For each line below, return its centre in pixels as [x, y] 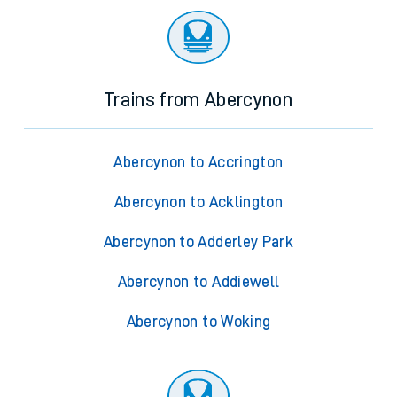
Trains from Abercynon [198, 101]
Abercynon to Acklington [198, 202]
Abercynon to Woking [198, 322]
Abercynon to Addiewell [198, 282]
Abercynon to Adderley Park [198, 242]
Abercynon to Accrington [198, 163]
